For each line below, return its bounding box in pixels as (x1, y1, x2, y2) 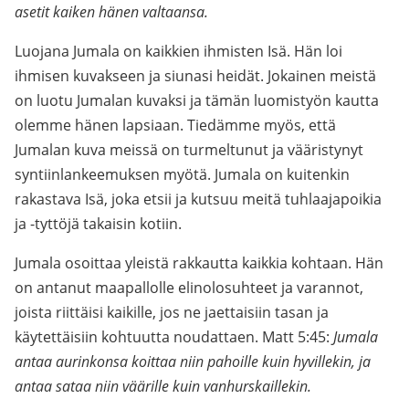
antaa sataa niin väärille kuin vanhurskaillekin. (15, 376, 311, 396)
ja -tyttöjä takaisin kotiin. (15, 214, 182, 234)
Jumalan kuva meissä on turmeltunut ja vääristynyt (15, 140, 363, 160)
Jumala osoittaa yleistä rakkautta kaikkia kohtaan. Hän (15, 253, 383, 273)
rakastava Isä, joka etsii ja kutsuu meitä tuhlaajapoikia (15, 189, 382, 209)
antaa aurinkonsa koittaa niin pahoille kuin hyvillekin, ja (15, 351, 371, 372)
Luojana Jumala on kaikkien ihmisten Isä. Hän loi (15, 41, 342, 61)
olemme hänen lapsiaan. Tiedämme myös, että (15, 115, 336, 135)
